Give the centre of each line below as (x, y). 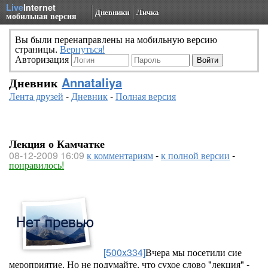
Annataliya (92, 82)
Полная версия (146, 96)
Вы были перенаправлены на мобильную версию (116, 39)
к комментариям (120, 155)
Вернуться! (82, 49)
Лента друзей (36, 96)
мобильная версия (41, 16)
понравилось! (36, 165)
